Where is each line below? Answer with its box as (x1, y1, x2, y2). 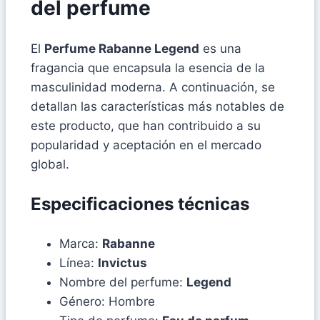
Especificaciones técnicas (31, 193, 249, 214)
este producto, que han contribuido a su (31, 118, 261, 133)
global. (31, 156, 69, 171)
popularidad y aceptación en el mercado (31, 137, 261, 152)
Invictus (98, 255, 147, 270)
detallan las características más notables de (31, 99, 284, 114)
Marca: (59, 236, 102, 251)
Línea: (59, 255, 98, 270)
